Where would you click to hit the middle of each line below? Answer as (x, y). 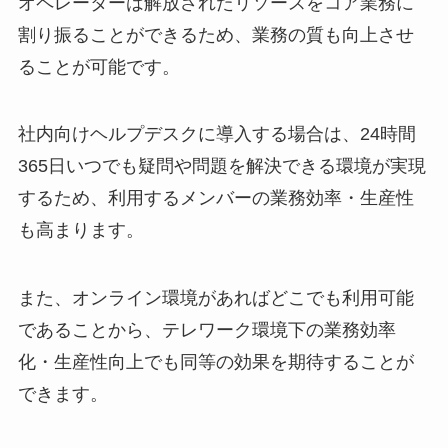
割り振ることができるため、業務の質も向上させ (215, 34)
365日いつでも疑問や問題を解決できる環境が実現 (221, 166)
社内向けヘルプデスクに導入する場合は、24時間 (216, 134)
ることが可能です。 (98, 66)
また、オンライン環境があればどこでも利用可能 (215, 298)
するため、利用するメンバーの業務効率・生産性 (215, 198)
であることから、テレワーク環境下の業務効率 (206, 330)
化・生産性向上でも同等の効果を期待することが (215, 362)
